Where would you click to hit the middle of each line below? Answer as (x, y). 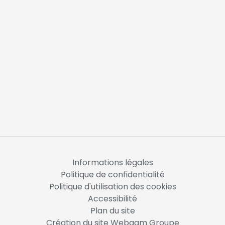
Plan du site (113, 210)
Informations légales (113, 162)
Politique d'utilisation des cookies (113, 186)
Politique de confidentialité (113, 174)
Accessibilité (113, 198)
